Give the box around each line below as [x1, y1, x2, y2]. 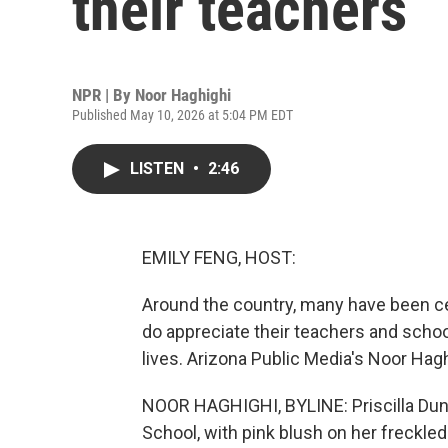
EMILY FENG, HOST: [142, 247, 296, 268]
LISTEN [130, 159, 188, 178]
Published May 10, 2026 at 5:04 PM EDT [72, 107, 293, 123]
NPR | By [72, 85, 135, 105]
